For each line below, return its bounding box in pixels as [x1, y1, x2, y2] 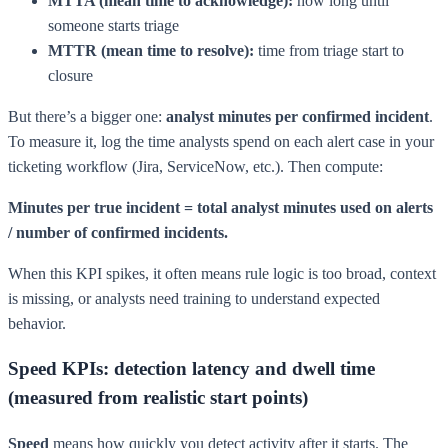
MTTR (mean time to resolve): [48, 41, 254, 59]
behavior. [8, 314, 66, 332]
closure [48, 66, 93, 84]
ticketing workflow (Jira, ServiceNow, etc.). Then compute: [8, 157, 383, 175]
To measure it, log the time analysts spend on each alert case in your [8, 132, 434, 150]
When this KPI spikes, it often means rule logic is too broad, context [8, 264, 436, 282]
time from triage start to [254, 41, 404, 59]
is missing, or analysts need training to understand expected [8, 289, 380, 307]
